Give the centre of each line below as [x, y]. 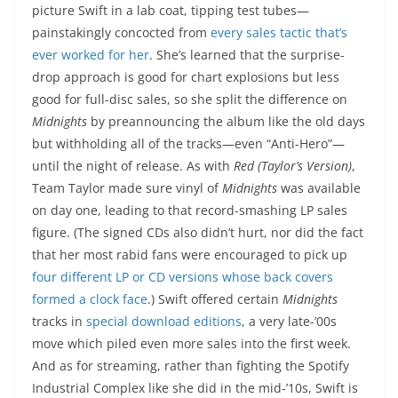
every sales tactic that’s [279, 33]
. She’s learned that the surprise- [247, 55]
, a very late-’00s [289, 322]
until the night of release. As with [133, 166]
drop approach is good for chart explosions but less [186, 77]
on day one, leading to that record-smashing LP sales [190, 211]
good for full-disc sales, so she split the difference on [190, 99]
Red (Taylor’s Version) [293, 166]
